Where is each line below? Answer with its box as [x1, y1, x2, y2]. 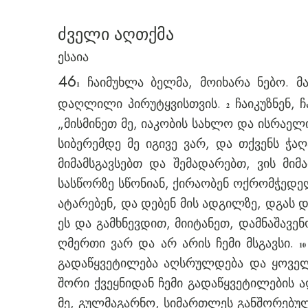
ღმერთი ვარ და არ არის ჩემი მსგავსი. [58, 234, 300, 252]
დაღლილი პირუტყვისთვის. [58, 95, 226, 113]
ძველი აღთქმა [58, 22, 174, 46]
